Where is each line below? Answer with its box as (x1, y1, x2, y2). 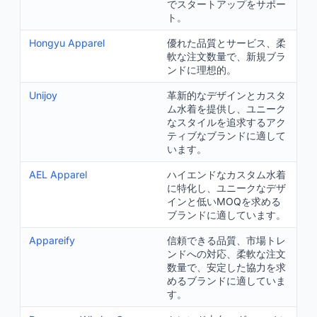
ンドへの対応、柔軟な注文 (167, 248, 286, 260)
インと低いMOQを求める (167, 195, 281, 207)
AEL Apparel (29, 168, 87, 180)
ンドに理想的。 (167, 64, 236, 76)
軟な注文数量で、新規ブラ (167, 50, 286, 62)
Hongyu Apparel (29, 37, 105, 49)
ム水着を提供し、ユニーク (167, 103, 286, 115)
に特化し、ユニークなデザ (167, 182, 286, 194)
